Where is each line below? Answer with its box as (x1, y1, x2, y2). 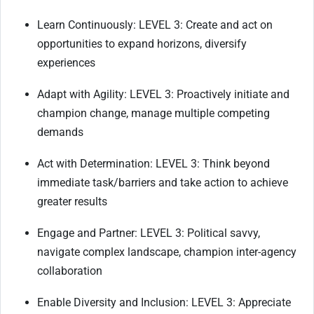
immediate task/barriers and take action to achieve (37, 175, 288, 189)
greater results (37, 194, 107, 208)
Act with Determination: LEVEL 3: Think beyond (37, 156, 270, 170)
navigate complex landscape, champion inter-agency (37, 245, 296, 259)
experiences (37, 55, 95, 69)
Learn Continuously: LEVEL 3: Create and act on (37, 18, 273, 32)
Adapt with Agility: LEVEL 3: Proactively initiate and (37, 87, 289, 101)
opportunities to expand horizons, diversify (37, 36, 247, 50)
